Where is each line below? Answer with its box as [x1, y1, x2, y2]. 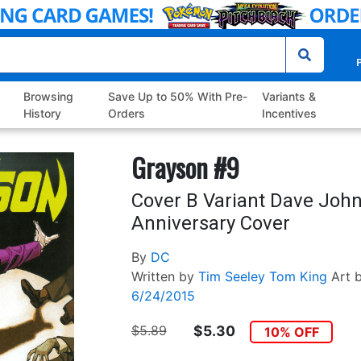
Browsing [23, 89, 74, 104]
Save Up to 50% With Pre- [107, 89, 247, 104]
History [23, 106, 62, 121]
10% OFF [263, 324, 319, 341]
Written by [131, 268, 194, 285]
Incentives [261, 106, 317, 121]
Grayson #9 [131, 148, 239, 187]
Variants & [261, 89, 316, 104]
